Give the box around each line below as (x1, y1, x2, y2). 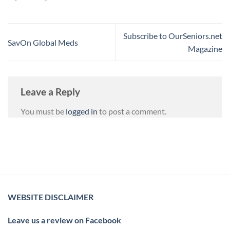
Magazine (188, 44, 222, 54)
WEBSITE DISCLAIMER (8, 191, 93, 202)
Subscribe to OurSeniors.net (123, 31, 222, 41)
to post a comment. (98, 106, 166, 116)
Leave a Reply (21, 86, 82, 98)
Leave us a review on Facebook (8, 215, 121, 225)
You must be (21, 106, 66, 116)
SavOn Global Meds (8, 37, 78, 47)
